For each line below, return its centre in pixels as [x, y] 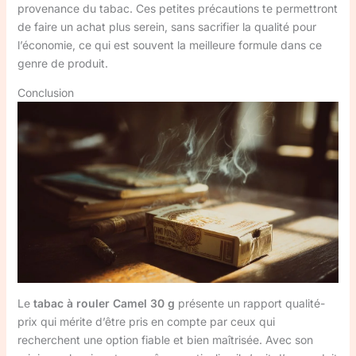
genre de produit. [62, 64]
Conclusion [45, 93]
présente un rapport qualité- [250, 304]
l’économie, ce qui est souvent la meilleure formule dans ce [169, 45]
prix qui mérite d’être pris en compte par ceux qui [146, 322]
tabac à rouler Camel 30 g [104, 304]
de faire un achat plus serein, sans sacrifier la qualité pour [166, 27]
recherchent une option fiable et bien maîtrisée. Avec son [165, 340]
